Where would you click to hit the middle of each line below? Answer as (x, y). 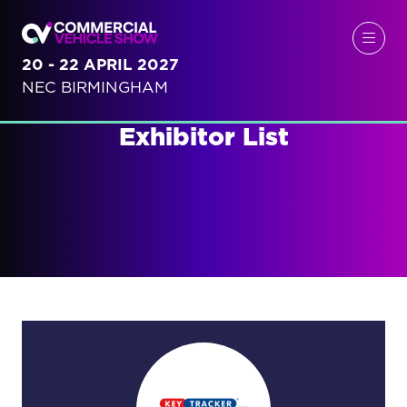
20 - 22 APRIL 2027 (100, 65)
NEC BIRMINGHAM (95, 87)
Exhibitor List (203, 138)
